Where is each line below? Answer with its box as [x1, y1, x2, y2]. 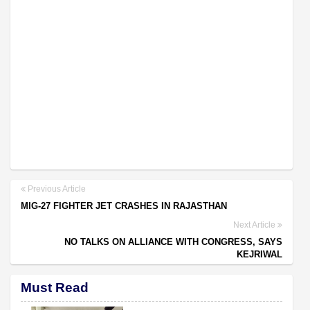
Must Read [21, 280, 89, 295]
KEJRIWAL [237, 248, 282, 259]
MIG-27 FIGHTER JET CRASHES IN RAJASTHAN [21, 200, 227, 211]
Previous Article [26, 183, 86, 194]
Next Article [233, 219, 277, 230]
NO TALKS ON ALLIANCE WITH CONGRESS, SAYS [64, 236, 282, 247]
